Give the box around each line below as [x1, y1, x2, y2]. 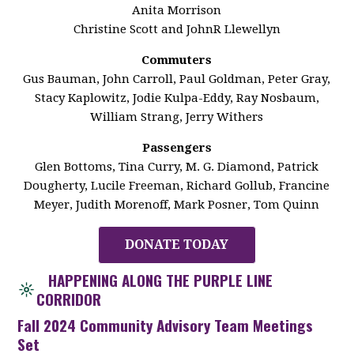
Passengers [141, 141, 212, 155]
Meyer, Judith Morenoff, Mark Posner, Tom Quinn [34, 198, 320, 212]
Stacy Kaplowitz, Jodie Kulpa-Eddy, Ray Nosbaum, [34, 91, 319, 105]
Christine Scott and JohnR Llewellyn [73, 22, 281, 36]
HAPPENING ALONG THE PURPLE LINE [36, 269, 273, 291]
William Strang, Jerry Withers [90, 110, 264, 124]
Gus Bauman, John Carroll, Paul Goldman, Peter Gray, [23, 72, 331, 86]
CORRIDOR [36, 288, 102, 310]
